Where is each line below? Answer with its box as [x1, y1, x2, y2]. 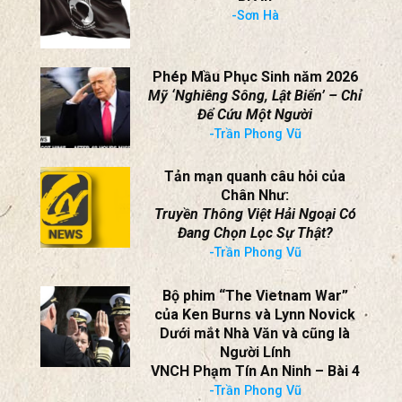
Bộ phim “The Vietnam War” [162, 286, 348, 304]
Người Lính [219, 343, 291, 361]
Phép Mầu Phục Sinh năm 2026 [152, 67, 358, 85]
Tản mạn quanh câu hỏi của [164, 168, 345, 186]
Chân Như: [221, 187, 289, 205]
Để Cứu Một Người [197, 105, 312, 123]
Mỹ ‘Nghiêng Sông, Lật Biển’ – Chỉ [148, 86, 362, 104]
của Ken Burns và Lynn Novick [154, 305, 355, 323]
